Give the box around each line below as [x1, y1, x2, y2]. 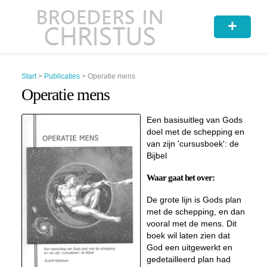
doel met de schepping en [146, 127, 244, 136]
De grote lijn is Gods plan [146, 195, 241, 204]
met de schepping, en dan [146, 207, 245, 216]
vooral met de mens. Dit [146, 219, 237, 228]
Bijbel [146, 151, 167, 160]
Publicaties [44, 72, 80, 80]
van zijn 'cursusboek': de [146, 139, 239, 148]
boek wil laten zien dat [146, 231, 230, 240]
